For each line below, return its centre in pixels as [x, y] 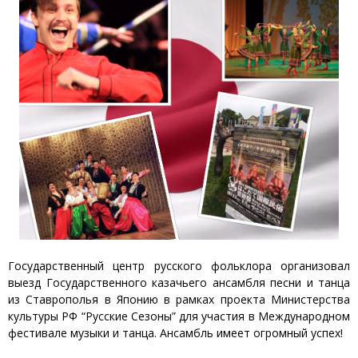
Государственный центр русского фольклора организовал [179, 266]
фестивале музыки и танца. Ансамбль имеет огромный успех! [175, 333]
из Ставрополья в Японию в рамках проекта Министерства [179, 300]
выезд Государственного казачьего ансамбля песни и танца [179, 283]
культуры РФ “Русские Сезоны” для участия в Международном [179, 316]
